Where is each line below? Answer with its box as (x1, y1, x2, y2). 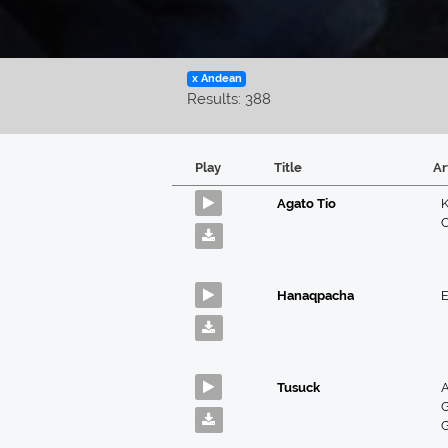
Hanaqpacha (277, 288, 354, 304)
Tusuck (277, 380, 320, 396)
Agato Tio (277, 196, 336, 212)
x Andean (191, 71, 242, 86)
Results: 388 (187, 90, 271, 109)
